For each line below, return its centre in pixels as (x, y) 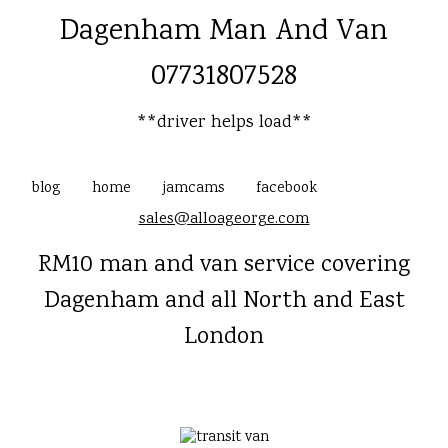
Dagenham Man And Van (224, 32)
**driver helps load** (224, 123)
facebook (286, 189)
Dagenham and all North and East (224, 301)
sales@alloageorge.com (224, 219)
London (224, 337)
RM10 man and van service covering (224, 265)
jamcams (193, 189)
